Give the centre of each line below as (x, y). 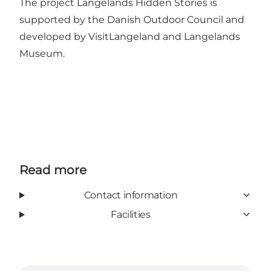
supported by (54, 19)
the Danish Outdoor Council (155, 19)
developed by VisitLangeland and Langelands (130, 36)
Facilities (131, 214)
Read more (53, 170)
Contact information (131, 195)
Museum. (42, 53)
